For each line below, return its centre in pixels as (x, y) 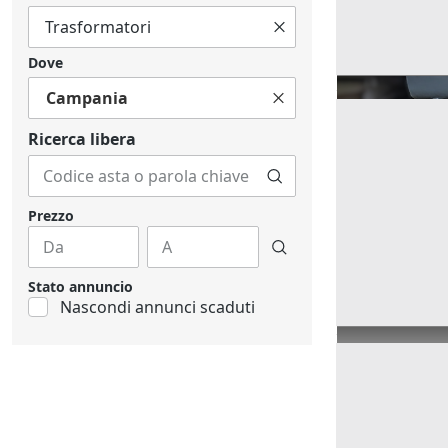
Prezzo (51, 216)
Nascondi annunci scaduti (157, 307)
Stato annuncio (80, 287)
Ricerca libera (82, 139)
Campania (87, 98)
